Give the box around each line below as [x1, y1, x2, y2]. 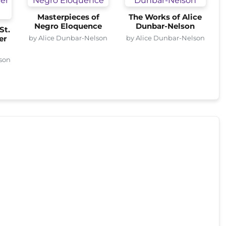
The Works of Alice [129, 12, 202, 22]
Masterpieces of [37, 12, 99, 22]
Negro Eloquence [34, 21, 102, 31]
